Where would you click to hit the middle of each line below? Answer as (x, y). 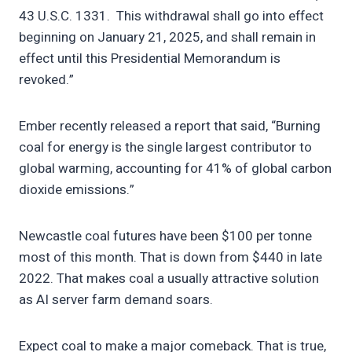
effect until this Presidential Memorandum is (150, 59)
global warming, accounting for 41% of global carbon (175, 169)
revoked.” (46, 80)
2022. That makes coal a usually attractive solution (169, 279)
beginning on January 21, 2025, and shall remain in (167, 38)
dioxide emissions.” (77, 190)
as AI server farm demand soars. (116, 300)
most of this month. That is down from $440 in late (170, 258)
